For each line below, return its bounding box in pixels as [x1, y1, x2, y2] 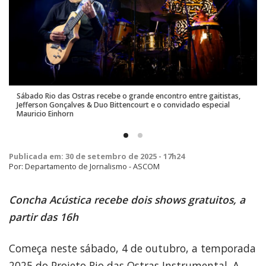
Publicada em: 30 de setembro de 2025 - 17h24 [9, 150, 185, 161]
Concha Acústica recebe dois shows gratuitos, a [9, 192, 245, 207]
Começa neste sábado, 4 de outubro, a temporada [9, 240, 256, 255]
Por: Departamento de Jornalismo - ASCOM [9, 160, 160, 172]
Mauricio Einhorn [17, 109, 74, 119]
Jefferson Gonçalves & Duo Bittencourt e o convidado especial [17, 100, 230, 110]
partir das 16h [9, 209, 78, 224]
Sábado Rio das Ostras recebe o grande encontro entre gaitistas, [17, 91, 240, 102]
